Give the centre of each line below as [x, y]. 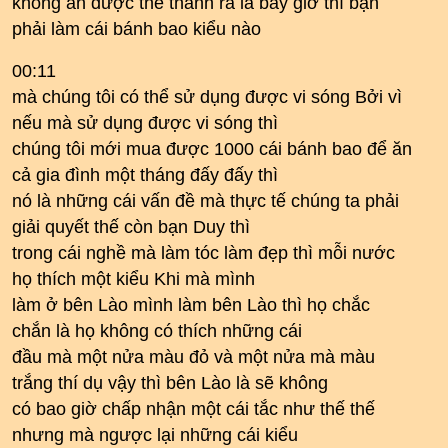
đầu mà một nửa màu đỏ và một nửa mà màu [193, 357]
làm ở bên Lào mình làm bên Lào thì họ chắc [191, 305]
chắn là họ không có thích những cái [157, 331]
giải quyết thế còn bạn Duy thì [131, 227]
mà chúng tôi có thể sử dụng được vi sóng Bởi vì [207, 97]
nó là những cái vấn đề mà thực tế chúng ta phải [205, 201]
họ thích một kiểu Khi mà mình [133, 279]
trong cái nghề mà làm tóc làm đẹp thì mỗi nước [203, 253]
